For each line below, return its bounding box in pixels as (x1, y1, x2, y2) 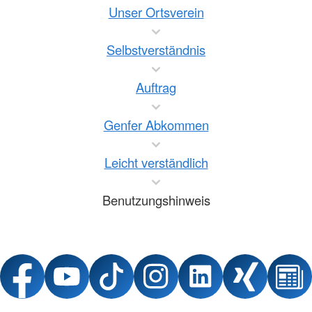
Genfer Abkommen (103, 116, 209, 134)
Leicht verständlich (104, 153, 208, 171)
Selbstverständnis (107, 40, 205, 58)
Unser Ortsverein (108, 3, 204, 21)
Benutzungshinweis (102, 191, 210, 209)
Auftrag (136, 78, 176, 96)
